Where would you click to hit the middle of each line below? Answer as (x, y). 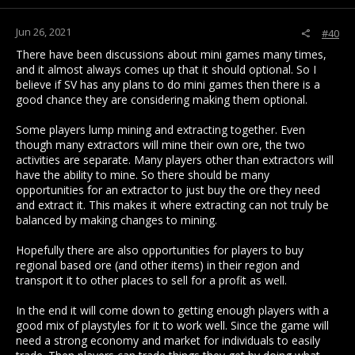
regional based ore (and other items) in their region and (158, 265)
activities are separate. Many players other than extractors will (175, 160)
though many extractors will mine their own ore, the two (160, 145)
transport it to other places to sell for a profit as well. (151, 281)
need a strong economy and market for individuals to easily (168, 341)
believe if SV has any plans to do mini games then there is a (168, 85)
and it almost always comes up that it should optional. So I (166, 70)
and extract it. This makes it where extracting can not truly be (172, 205)
